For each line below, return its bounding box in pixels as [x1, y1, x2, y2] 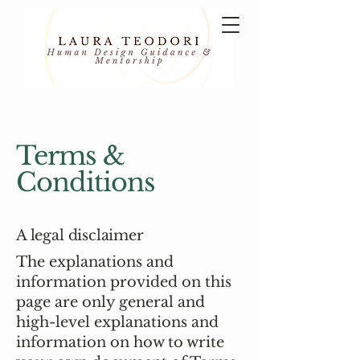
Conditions [16, 166, 156, 198]
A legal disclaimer [16, 227, 144, 244]
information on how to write [16, 333, 224, 351]
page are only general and [16, 293, 205, 311]
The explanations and [16, 253, 174, 271]
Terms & [16, 140, 125, 172]
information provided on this [16, 273, 231, 291]
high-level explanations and [16, 313, 219, 331]
